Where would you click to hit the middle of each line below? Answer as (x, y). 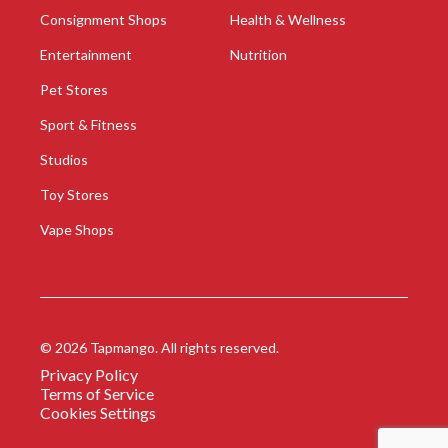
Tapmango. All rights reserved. (183, 347)
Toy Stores (74, 194)
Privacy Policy (89, 374)
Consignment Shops (103, 19)
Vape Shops (77, 229)
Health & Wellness (287, 19)
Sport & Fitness (88, 124)
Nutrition (258, 54)
